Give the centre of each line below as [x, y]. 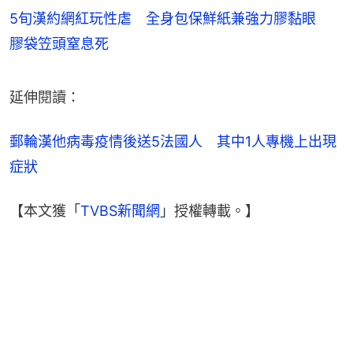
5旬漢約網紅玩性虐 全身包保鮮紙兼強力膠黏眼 [170, 19]
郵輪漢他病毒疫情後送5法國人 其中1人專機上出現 [173, 142]
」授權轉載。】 [210, 211]
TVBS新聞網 [120, 211]
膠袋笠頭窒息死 [59, 44]
